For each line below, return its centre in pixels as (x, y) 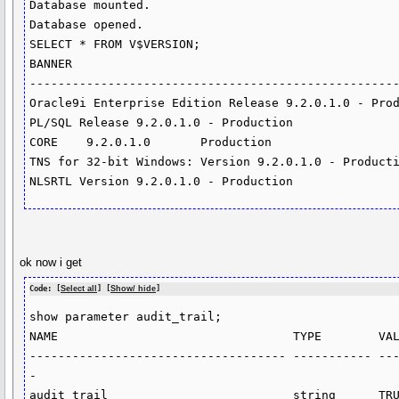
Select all (79, 288)
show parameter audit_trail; (126, 316)
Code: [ (45, 288)
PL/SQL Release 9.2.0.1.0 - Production (162, 123)
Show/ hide (134, 288)
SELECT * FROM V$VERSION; (115, 45)
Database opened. (87, 25)
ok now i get (51, 262)
